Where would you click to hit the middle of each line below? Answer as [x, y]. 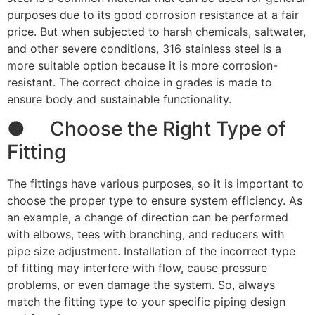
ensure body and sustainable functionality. [119, 99]
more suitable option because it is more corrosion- [142, 65]
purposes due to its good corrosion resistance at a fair [153, 14]
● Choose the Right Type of [146, 129]
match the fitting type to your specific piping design [146, 302]
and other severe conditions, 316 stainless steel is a [144, 48]
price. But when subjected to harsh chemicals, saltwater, [156, 31]
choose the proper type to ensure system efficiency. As [155, 201]
